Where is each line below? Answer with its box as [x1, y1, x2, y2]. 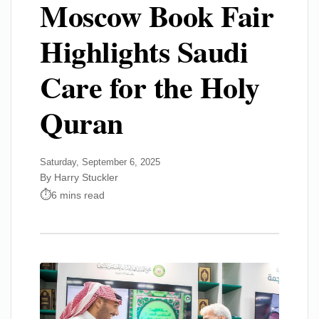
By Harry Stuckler [40, 172, 118, 183]
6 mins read [51, 189, 105, 201]
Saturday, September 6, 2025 [40, 157, 160, 167]
